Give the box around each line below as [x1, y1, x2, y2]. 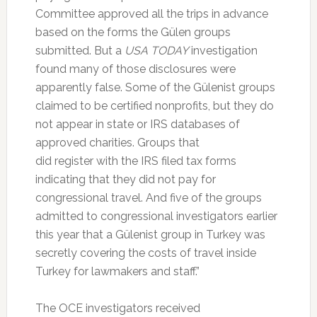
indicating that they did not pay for [35, 173, 216, 187]
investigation [188, 44, 258, 58]
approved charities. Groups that [35, 136, 200, 150]
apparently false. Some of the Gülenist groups [35, 81, 275, 95]
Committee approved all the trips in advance [35, 7, 268, 21]
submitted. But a [35, 44, 125, 58]
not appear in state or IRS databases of [35, 117, 240, 132]
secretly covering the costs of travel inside [35, 246, 256, 260]
